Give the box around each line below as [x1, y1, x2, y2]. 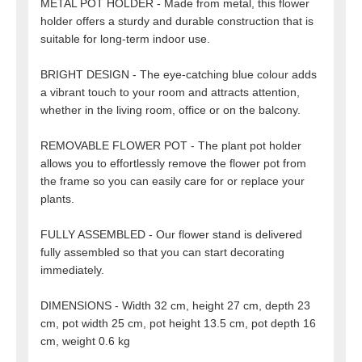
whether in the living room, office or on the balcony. [40, 103, 301, 117]
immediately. [40, 263, 104, 277]
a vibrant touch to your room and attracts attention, [40, 86, 300, 99]
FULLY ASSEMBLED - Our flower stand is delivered [40, 228, 302, 242]
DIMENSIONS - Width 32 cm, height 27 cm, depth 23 [40, 299, 310, 313]
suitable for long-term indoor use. [40, 32, 210, 46]
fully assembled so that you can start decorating [40, 246, 284, 259]
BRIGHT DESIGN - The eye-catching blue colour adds [40, 68, 317, 82]
